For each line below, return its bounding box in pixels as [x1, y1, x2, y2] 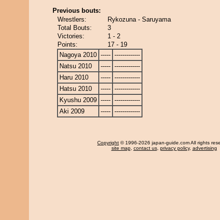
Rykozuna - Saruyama [108, 16, 171, 23]
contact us [133, 145, 157, 151]
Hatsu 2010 [59, 85, 92, 92]
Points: [57, 41, 78, 48]
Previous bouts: [53, 7, 101, 14]
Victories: [57, 32, 84, 40]
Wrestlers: [57, 16, 86, 23]
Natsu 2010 [59, 62, 92, 70]
